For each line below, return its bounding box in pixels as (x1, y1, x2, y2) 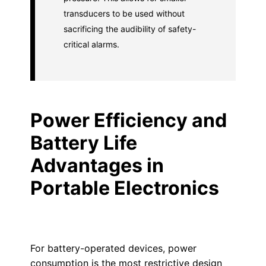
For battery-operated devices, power (30, 242, 197, 254)
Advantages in (30, 154, 164, 177)
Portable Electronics (30, 176, 219, 199)
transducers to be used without (63, 8, 185, 18)
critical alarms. (63, 39, 119, 49)
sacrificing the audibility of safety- (63, 24, 196, 34)
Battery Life (30, 131, 137, 154)
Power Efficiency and (30, 109, 227, 132)
